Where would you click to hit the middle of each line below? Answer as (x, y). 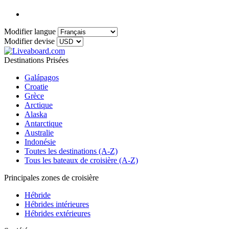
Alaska (36, 114)
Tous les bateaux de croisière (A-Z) (81, 161)
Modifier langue (30, 32)
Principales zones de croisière (51, 178)
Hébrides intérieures (57, 204)
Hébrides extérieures (58, 214)
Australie (39, 133)
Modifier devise (29, 41)
